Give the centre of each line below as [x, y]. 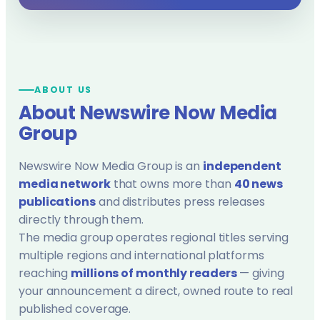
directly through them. [81, 220]
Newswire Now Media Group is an [111, 166]
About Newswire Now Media [148, 113]
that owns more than [172, 184]
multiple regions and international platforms [141, 255]
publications [57, 202]
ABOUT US [63, 90]
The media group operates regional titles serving [154, 237]
